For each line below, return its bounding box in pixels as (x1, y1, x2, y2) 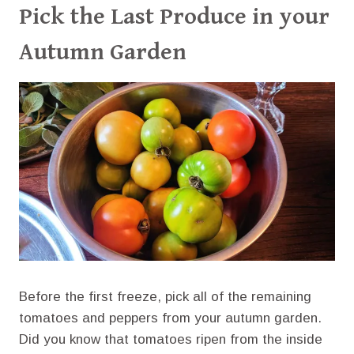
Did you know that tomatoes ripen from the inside (19, 331, 322, 347)
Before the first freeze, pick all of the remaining (19, 288, 311, 304)
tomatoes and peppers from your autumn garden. (19, 310, 322, 326)
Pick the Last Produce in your (19, 3, 330, 31)
